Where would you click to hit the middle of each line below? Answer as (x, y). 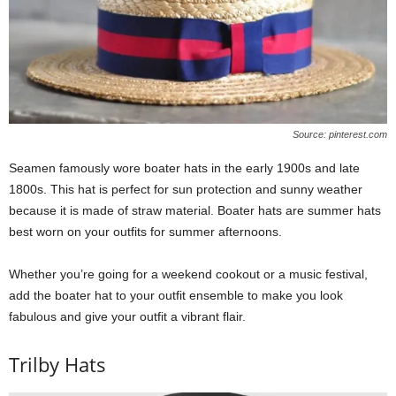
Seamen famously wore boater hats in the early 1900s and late (184, 168)
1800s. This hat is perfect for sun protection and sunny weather (186, 189)
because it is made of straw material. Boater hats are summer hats (195, 210)
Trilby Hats (57, 364)
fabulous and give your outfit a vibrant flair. (127, 316)
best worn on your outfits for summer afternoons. (145, 231)
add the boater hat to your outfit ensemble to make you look (176, 295)
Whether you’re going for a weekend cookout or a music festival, (188, 274)
